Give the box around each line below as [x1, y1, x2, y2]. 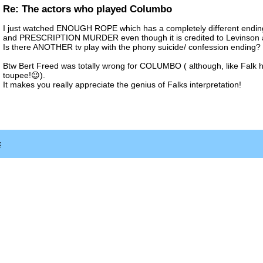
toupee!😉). [3, 70, 45, 80]
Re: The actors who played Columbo [3, 4, 172, 15]
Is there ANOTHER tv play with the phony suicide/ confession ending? [3, 42, 261, 52]
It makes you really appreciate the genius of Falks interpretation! [3, 80, 241, 89]
